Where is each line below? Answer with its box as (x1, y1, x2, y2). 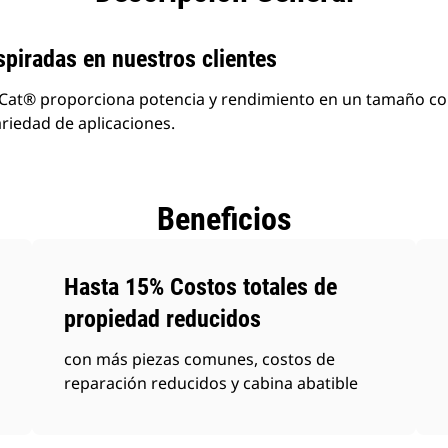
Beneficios (156, 200, 292, 238)
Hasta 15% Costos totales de (64, 273, 338, 301)
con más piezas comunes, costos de (64, 348, 336, 370)
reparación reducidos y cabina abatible (64, 372, 359, 394)
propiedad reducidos (64, 305, 262, 333)
